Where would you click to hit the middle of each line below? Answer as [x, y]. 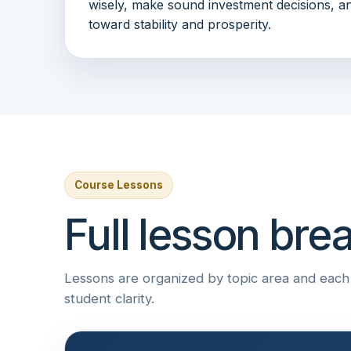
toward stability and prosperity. [180, 24]
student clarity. [109, 298]
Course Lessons [119, 185]
